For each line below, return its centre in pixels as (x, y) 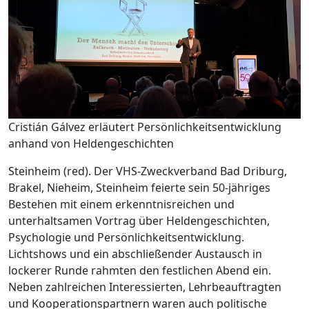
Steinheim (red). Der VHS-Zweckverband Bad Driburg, (148, 171)
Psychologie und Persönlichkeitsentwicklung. (126, 237)
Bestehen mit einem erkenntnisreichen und (121, 204)
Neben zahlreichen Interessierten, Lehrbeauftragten (145, 287)
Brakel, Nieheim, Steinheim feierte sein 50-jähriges (139, 188)
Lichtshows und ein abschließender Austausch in (135, 254)
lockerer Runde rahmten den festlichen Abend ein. (140, 270)
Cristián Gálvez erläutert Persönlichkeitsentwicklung (145, 127)
